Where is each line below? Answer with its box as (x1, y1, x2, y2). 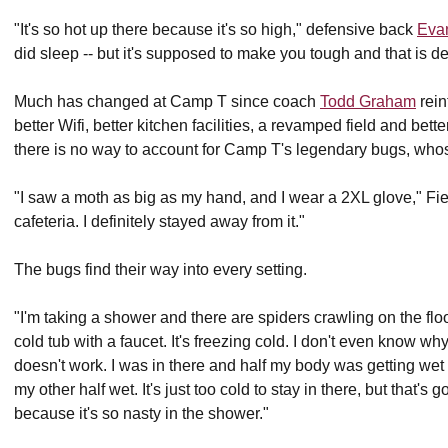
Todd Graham (320, 93, 416, 110)
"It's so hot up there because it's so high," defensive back (14, 21, 417, 38)
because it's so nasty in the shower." (14, 405, 269, 422)
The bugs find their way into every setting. (14, 261, 307, 278)
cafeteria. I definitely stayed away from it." (14, 213, 305, 230)
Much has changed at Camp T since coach (14, 93, 320, 110)
